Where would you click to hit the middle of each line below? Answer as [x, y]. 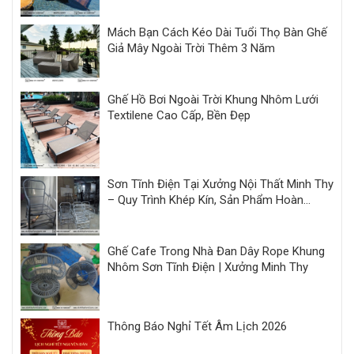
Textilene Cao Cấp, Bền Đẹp [179, 115]
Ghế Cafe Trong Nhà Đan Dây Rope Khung [216, 252]
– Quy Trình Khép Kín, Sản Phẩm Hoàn [205, 200]
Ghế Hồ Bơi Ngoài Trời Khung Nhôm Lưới [213, 99]
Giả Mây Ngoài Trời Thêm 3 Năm [191, 48]
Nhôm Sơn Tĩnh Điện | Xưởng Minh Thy [208, 267]
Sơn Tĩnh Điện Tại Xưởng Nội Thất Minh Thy [220, 185]
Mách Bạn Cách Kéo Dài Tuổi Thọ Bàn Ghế [217, 32]
